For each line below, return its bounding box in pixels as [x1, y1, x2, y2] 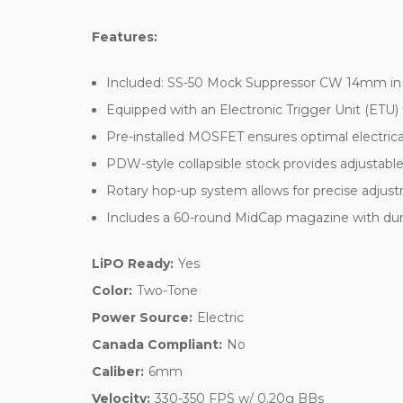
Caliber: [92, 363, 144, 380]
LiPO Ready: [92, 255, 174, 272]
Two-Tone [136, 282, 198, 299]
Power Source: [92, 309, 193, 326]
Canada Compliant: [92, 336, 222, 353]
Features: [92, 28, 157, 45]
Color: [92, 282, 132, 299]
